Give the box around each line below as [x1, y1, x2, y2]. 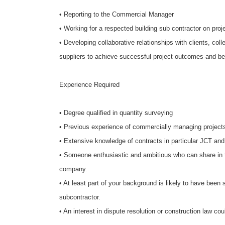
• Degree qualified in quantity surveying [59, 109, 173, 117]
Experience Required [59, 81, 120, 88]
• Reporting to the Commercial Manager [59, 11, 176, 18]
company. [59, 165, 87, 173]
